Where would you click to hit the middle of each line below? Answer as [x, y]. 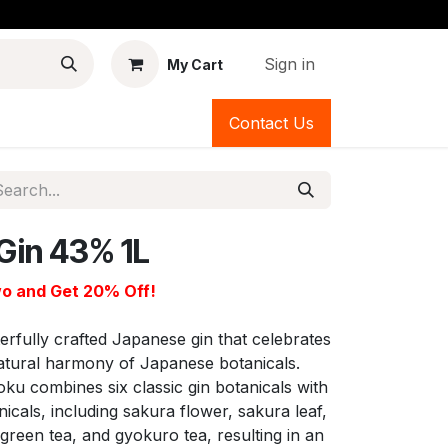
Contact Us [271, 123]
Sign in [289, 64]
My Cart [195, 64]
